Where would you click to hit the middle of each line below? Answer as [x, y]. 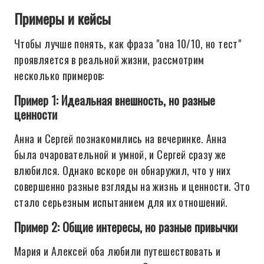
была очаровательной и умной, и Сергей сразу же [120, 154]
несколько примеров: [59, 75]
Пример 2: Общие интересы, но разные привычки [126, 227]
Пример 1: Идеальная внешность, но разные [115, 100]
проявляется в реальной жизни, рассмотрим [109, 60]
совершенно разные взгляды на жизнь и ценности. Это [132, 186]
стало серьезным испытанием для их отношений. [121, 202]
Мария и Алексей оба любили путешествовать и [118, 251]
